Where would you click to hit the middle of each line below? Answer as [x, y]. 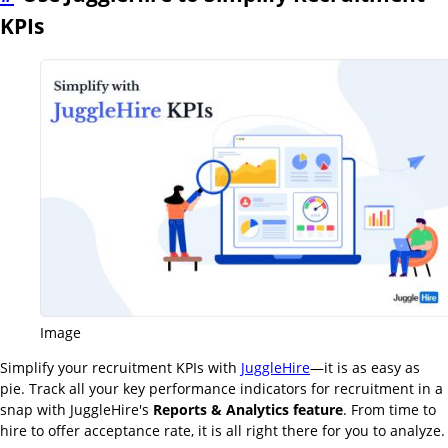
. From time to [389, 409]
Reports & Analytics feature [248, 409]
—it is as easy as [365, 367]
